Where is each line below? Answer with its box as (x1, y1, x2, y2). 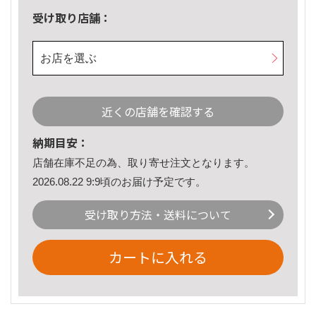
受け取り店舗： (32, 9, 111, 27)
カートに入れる (109, 247, 207, 268)
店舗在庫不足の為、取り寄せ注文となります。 (32, 157, 255, 169)
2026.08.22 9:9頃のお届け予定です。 (32, 175, 206, 188)
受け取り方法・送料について (85, 206, 231, 224)
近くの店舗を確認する (102, 103, 214, 121)
